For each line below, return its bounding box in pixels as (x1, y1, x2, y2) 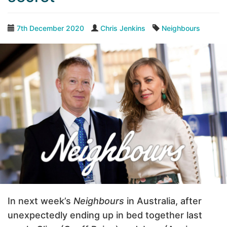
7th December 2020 (17, 24, 84, 32)
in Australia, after (124, 196, 202, 207)
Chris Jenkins (100, 24, 145, 32)
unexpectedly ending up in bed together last (8, 210, 202, 221)
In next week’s (8, 196, 73, 207)
